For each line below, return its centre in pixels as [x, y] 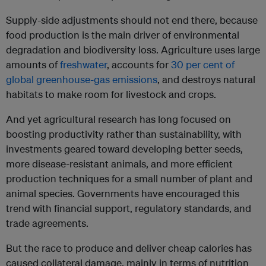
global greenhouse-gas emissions [82, 80]
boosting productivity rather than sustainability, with [124, 134]
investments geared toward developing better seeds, [124, 149]
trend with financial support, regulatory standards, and [129, 208]
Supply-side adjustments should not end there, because [132, 20]
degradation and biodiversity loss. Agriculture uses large [133, 50]
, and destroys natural [206, 80]
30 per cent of [203, 65]
